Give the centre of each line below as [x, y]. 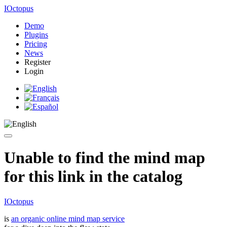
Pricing [36, 44]
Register [37, 62]
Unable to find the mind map [105, 158]
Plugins [36, 35]
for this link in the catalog [93, 177]
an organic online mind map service [68, 218]
